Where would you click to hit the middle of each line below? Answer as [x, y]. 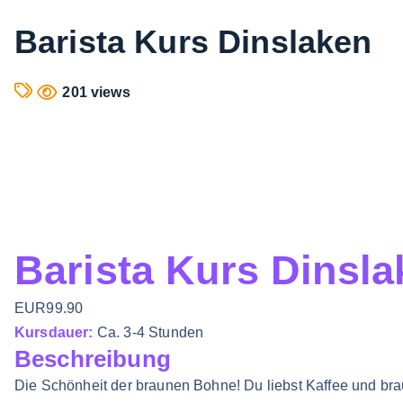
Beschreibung [93, 359]
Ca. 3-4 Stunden [148, 333]
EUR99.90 [49, 309]
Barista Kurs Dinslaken [193, 42]
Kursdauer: [54, 333]
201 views [96, 93]
